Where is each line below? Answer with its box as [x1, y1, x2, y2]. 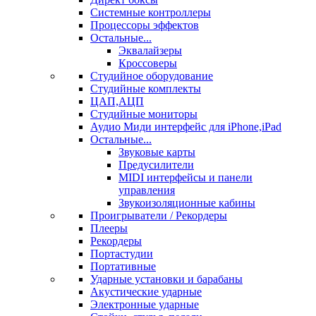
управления [119, 184, 175, 196]
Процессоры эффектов [90, 19, 199, 31]
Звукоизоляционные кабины [119, 197, 255, 209]
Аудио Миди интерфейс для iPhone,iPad [90, 121, 281, 133]
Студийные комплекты [90, 83, 201, 95]
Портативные [90, 260, 156, 272]
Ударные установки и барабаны [90, 273, 243, 285]
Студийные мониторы [90, 108, 197, 120]
